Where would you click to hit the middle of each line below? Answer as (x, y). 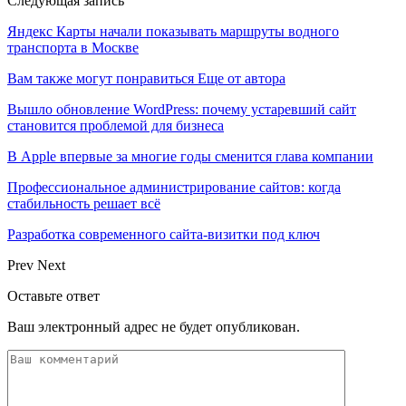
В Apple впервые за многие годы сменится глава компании (190, 156)
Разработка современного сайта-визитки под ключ (164, 234)
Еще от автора (242, 78)
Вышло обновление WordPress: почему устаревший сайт (182, 109)
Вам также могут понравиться (101, 78)
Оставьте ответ (53, 295)
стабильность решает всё (84, 203)
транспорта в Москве (73, 47)
